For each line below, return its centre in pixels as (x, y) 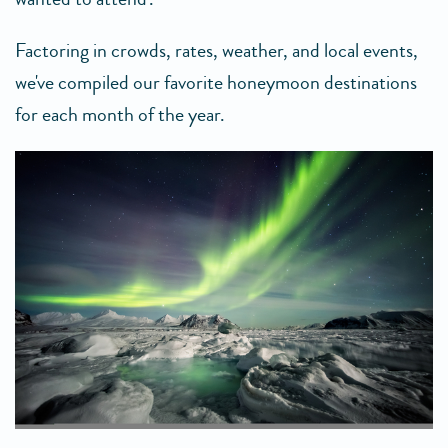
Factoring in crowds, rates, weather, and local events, (216, 51)
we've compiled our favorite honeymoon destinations (216, 83)
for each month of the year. (120, 115)
